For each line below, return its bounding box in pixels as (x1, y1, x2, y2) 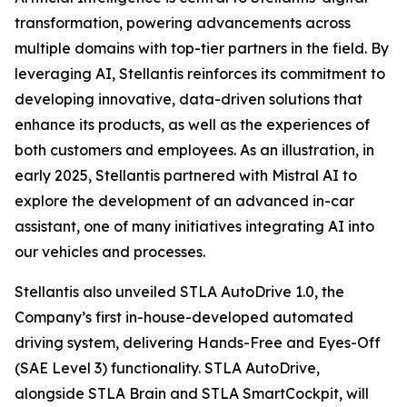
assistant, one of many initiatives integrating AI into (15, 217, 374, 235)
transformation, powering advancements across (15, 14, 351, 32)
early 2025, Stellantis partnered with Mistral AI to (15, 166, 357, 184)
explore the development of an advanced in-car (15, 192, 354, 210)
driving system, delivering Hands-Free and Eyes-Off (15, 333, 381, 352)
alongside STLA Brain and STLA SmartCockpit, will (15, 384, 369, 402)
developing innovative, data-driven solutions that (15, 90, 362, 108)
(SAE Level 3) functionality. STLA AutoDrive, (15, 359, 320, 377)
